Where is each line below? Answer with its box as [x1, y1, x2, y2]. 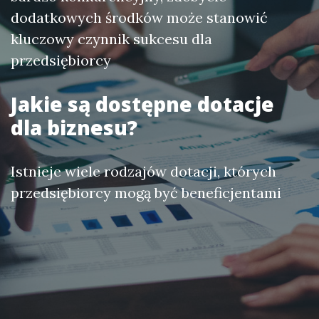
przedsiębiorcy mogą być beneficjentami [11, 184, 281, 202]
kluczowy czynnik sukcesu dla [11, 30, 212, 48]
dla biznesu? [11, 114, 137, 141]
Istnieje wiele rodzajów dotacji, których [11, 162, 276, 180]
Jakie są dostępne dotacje [11, 90, 274, 117]
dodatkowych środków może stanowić [11, 9, 268, 26]
